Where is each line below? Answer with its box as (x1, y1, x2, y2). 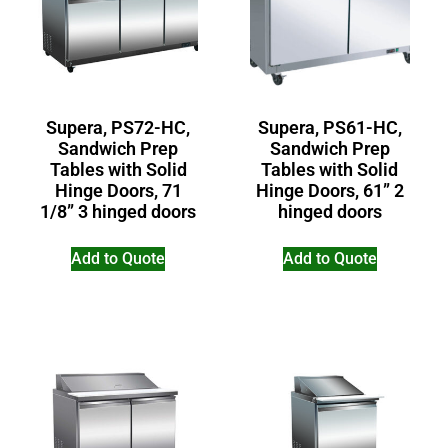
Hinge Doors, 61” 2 (255, 180, 404, 202)
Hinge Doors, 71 (54, 180, 182, 202)
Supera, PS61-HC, (257, 117, 402, 139)
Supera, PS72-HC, (46, 117, 191, 139)
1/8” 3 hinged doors (40, 201, 197, 223)
